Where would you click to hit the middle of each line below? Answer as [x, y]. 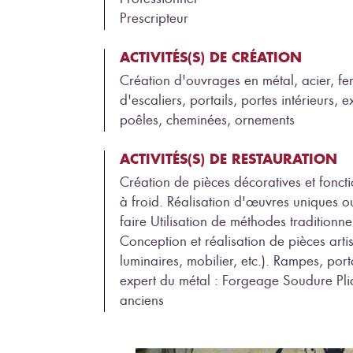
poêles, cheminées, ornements [207, 119]
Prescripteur [154, 18]
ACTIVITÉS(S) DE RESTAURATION [229, 158]
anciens [142, 300]
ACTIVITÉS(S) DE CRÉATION [211, 57]
